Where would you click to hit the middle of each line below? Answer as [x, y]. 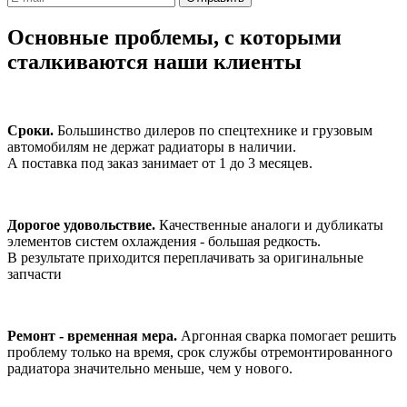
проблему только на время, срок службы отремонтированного [200, 352]
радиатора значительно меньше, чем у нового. [150, 369]
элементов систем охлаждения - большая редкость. [164, 242]
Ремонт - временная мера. [92, 336]
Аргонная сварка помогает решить [287, 336]
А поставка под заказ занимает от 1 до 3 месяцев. [160, 164]
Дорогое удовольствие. [81, 225]
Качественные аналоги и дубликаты [269, 225]
